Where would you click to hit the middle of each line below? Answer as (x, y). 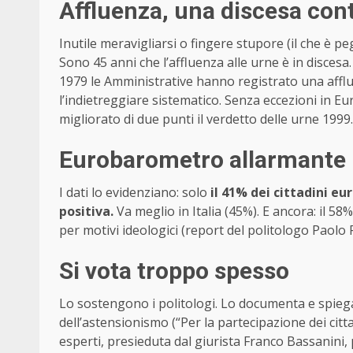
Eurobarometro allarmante (203, 160)
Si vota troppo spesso (174, 271)
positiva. (86, 212)
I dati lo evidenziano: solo (135, 193)
